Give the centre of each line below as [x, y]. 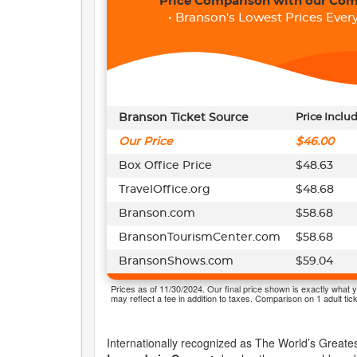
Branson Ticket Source [184, 118]
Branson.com [157, 214]
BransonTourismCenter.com [200, 237]
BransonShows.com [176, 261]
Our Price [146, 142]
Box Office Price [165, 166]
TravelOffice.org [165, 190]
